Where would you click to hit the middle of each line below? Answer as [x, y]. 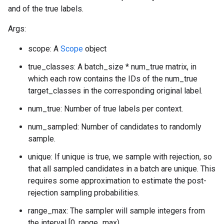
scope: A [44, 49]
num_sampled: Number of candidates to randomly [115, 127]
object [95, 49]
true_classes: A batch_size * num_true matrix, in [112, 67]
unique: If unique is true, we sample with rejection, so [120, 157]
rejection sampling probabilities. [84, 193]
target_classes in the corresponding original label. [115, 91]
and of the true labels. [46, 9]
